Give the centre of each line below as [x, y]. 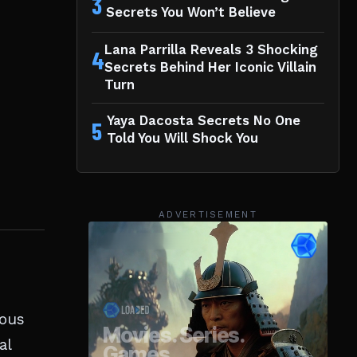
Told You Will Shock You [182, 138]
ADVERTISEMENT [208, 214]
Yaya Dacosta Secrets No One [203, 120]
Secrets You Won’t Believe [191, 12]
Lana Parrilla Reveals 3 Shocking [211, 49]
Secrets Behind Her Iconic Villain [210, 67]
